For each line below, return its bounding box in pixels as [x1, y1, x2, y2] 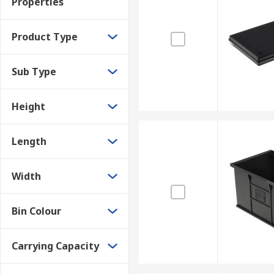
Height [12, 100, 45, 113]
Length [12, 135, 46, 148]
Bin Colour [12, 204, 61, 218]
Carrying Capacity [12, 239, 99, 253]
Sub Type [12, 65, 56, 78]
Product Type [12, 30, 78, 43]
